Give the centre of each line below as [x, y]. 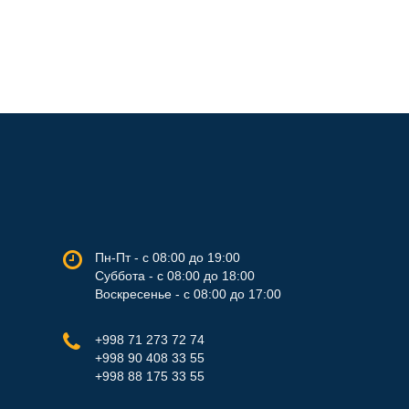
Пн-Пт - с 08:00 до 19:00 [167, 257]
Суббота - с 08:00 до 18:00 [174, 276]
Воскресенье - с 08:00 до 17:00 [188, 294]
